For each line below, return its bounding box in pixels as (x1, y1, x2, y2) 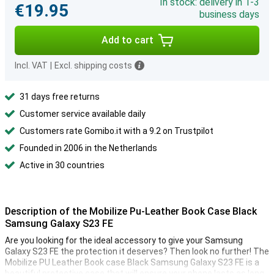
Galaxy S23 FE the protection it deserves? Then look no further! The (5, 246, 269, 256)
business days (199, 9, 259, 20)
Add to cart (101, 34, 154, 46)
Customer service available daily (20, 109, 146, 119)
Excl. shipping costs (54, 61, 132, 70)
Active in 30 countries (20, 160, 105, 170)
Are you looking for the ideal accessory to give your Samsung (5, 235, 243, 245)
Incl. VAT (15, 61, 48, 70)
